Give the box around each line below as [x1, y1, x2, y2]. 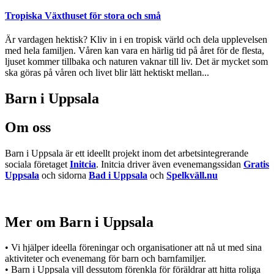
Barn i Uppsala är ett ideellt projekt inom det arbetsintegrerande [5, 147, 248, 158]
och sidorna [39, 169, 89, 180]
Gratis [243, 158, 269, 169]
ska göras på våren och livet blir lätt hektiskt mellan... [5, 67, 209, 78]
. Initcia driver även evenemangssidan [96, 158, 243, 169]
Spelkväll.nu [166, 169, 218, 180]
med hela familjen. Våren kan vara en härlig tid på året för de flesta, [5, 45, 264, 56]
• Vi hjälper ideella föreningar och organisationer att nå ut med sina [5, 242, 262, 253]
